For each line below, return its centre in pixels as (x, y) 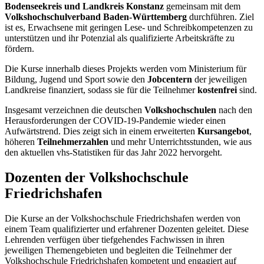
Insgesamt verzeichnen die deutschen (75, 110)
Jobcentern (170, 80)
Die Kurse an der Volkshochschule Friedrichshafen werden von (123, 218)
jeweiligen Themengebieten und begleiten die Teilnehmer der (118, 250)
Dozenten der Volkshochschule (97, 178)
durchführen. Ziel (220, 17)
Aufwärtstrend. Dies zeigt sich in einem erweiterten (101, 131)
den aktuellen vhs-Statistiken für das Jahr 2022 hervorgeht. (113, 153)
